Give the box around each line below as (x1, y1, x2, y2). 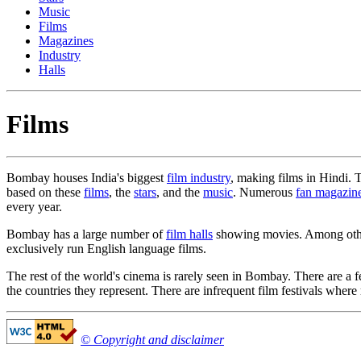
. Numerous (233, 185, 296, 200)
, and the (156, 185, 203, 200)
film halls (166, 227, 213, 242)
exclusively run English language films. (6, 242, 206, 256)
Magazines (39, 34, 93, 48)
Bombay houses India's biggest (6, 171, 167, 185)
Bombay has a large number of (6, 227, 166, 242)
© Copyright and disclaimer (81, 333, 224, 347)
